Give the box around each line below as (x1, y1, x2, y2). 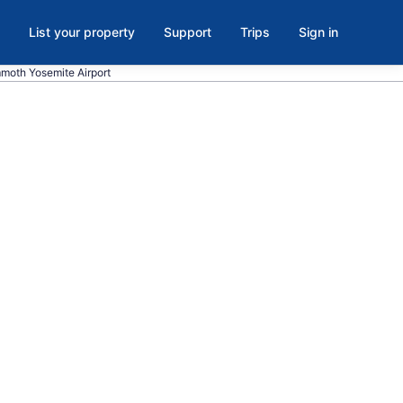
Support (164, 24, 211, 40)
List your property (29, 24, 135, 40)
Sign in (299, 24, 338, 40)
